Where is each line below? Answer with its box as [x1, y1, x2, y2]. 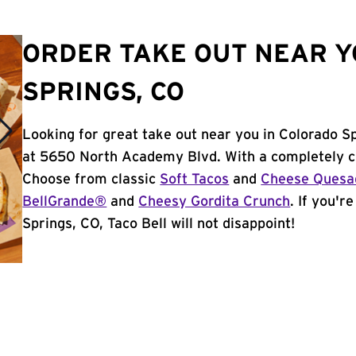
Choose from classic [22, 172, 161, 187]
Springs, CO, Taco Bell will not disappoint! [22, 217, 296, 231]
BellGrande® [22, 195, 107, 209]
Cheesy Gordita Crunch [138, 195, 291, 209]
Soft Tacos [160, 172, 230, 187]
